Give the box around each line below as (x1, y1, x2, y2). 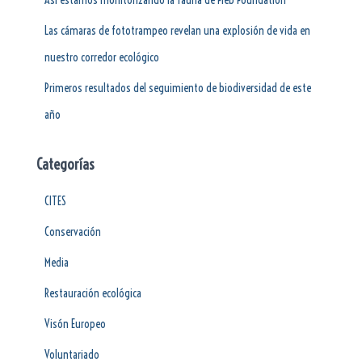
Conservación (44, 224, 101, 239)
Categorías (36, 154, 95, 174)
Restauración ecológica (44, 285, 141, 301)
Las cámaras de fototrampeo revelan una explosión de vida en (44, 23, 310, 38)
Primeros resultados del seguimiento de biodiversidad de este (44, 80, 311, 95)
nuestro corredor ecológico (44, 49, 159, 65)
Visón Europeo (44, 316, 106, 331)
